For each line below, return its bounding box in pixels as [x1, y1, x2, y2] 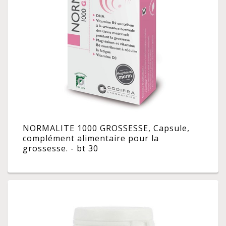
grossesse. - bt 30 [23, 143, 98, 154]
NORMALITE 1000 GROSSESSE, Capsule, [23, 123, 190, 134]
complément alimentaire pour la [23, 133, 159, 144]
